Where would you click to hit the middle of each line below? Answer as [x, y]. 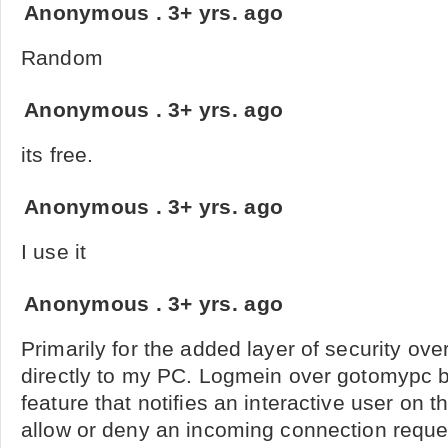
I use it [54, 252]
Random [62, 58]
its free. [57, 155]
